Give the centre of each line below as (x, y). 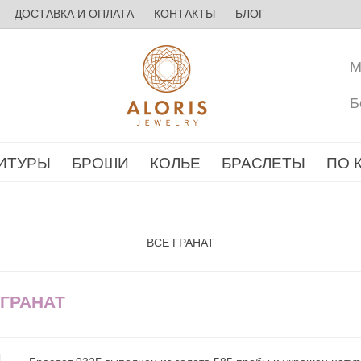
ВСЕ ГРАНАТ (180, 243)
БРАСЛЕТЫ (263, 163)
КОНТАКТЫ (184, 14)
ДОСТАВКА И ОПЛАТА (74, 14)
